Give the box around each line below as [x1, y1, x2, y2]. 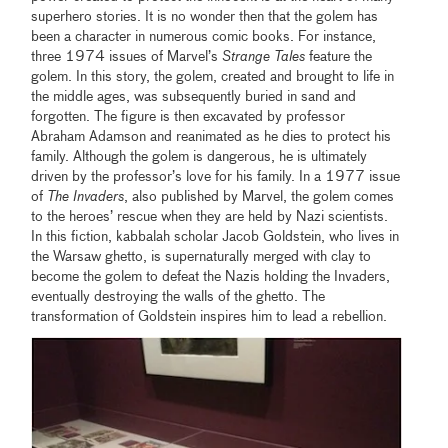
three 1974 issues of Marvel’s [31, 50, 223, 65]
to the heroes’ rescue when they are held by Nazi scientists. [31, 210, 389, 225]
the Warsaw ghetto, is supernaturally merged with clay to [31, 250, 372, 265]
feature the [305, 50, 373, 65]
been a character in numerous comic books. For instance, [31, 30, 377, 45]
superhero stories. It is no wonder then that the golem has [31, 10, 379, 25]
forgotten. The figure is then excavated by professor [31, 110, 346, 125]
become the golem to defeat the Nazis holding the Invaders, [31, 270, 391, 285]
